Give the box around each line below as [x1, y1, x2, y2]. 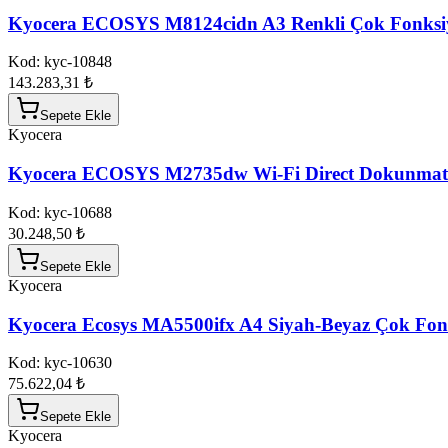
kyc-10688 [44, 203, 112, 221]
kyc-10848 [44, 53, 112, 71]
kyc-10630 [44, 354, 112, 372]
